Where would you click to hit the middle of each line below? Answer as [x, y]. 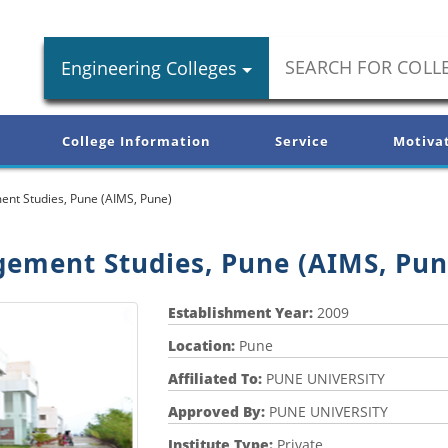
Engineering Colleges [149, 68]
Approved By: [218, 412]
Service [302, 141]
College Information [136, 141]
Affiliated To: [216, 379]
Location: [203, 346]
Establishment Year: [242, 313]
